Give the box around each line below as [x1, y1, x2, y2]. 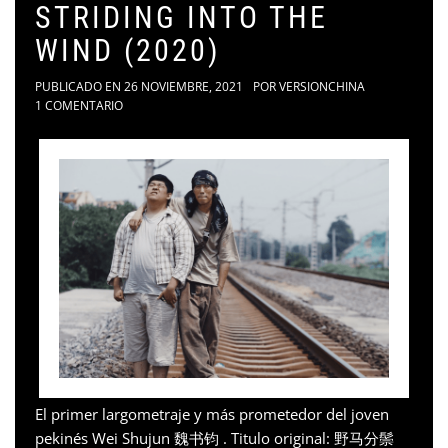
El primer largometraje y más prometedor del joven [35, 404, 389, 425]
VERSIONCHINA [279, 77, 365, 95]
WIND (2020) [35, 32, 221, 68]
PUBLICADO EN [35, 77, 124, 95]
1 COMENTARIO [35, 96, 123, 114]
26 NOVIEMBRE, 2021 [124, 77, 243, 95]
